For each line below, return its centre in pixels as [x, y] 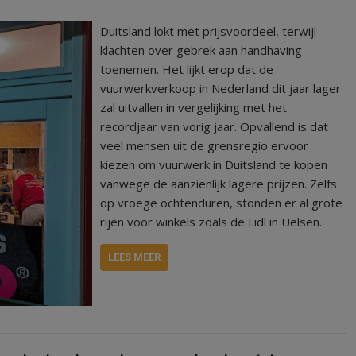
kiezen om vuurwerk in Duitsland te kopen [214, 164]
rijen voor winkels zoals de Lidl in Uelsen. [211, 221]
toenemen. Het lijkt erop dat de [187, 69]
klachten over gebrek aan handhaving [201, 50]
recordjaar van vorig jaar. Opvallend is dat [215, 126]
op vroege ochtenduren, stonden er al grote [222, 202]
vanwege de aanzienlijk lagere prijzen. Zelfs [219, 183]
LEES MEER [135, 257]
